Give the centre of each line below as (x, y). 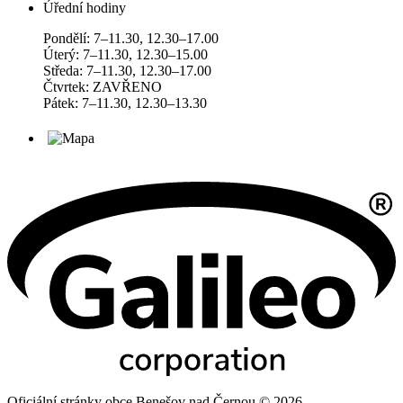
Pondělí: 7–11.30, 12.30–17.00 (131, 39)
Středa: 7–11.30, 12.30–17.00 (127, 71)
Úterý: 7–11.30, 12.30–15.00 (125, 55)
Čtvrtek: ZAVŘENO (103, 87)
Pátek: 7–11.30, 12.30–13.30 (125, 103)
